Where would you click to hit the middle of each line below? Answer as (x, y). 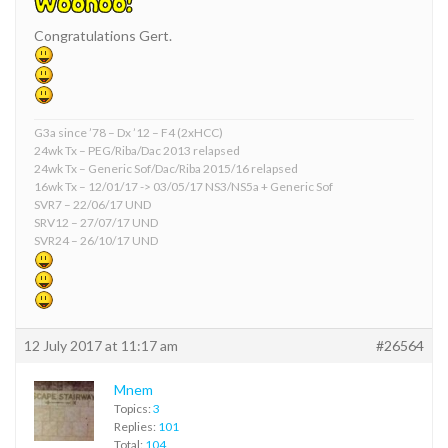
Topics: (133, 408)
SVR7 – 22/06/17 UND (92, 204)
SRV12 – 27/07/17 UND (96, 222)
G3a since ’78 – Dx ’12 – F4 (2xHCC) (128, 132)
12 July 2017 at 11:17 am (101, 345)
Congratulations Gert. (103, 35)
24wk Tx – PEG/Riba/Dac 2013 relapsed (137, 150)
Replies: (136, 426)
